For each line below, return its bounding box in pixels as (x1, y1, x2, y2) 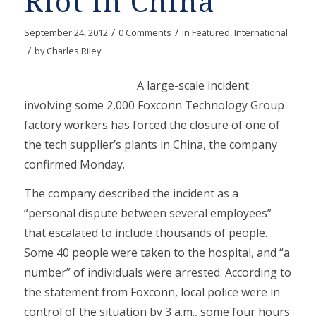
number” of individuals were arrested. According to (23, 265, 291, 281)
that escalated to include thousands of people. (23, 225, 267, 241)
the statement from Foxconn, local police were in (23, 284, 280, 300)
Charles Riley (46, 44, 101, 57)
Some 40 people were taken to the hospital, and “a (23, 245, 290, 261)
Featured (191, 26, 230, 39)
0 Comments (118, 26, 171, 39)
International (233, 26, 288, 39)
